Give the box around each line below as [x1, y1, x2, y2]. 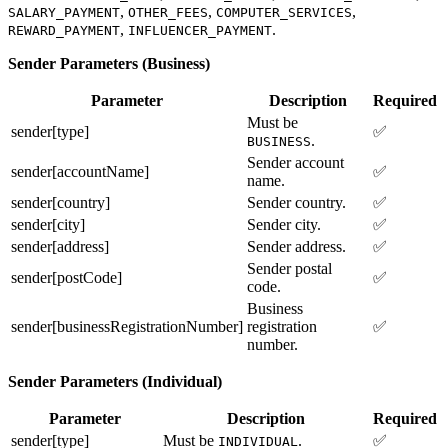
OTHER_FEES [128, 4, 208, 20]
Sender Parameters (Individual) [8, 372, 222, 390]
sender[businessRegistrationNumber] [11, 317, 243, 335]
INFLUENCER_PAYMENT [128, 22, 272, 38]
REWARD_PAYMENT [8, 22, 120, 38]
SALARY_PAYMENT [8, 4, 120, 20]
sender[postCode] [11, 268, 122, 286]
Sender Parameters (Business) [8, 54, 210, 72]
